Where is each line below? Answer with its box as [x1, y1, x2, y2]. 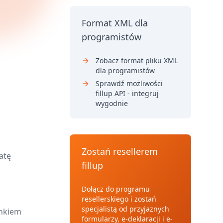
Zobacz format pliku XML [96, 56, 178, 65]
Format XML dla [82, 17, 148, 29]
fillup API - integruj [96, 89, 159, 98]
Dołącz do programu [82, 184, 150, 194]
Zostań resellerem [82, 145, 158, 157]
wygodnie [96, 99, 128, 108]
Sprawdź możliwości [96, 79, 163, 88]
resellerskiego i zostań [82, 194, 156, 204]
